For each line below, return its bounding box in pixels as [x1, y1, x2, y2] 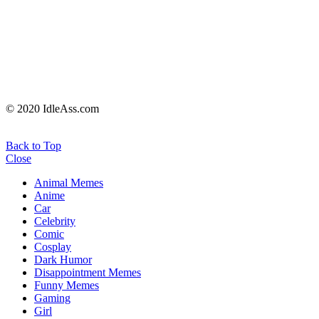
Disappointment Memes [34, 266, 141, 279]
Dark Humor [34, 253, 92, 266]
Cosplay [34, 241, 71, 253]
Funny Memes [34, 279, 99, 292]
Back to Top [6, 140, 61, 152]
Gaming [34, 292, 70, 305]
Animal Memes [34, 177, 103, 189]
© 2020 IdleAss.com [6, 103, 99, 115]
